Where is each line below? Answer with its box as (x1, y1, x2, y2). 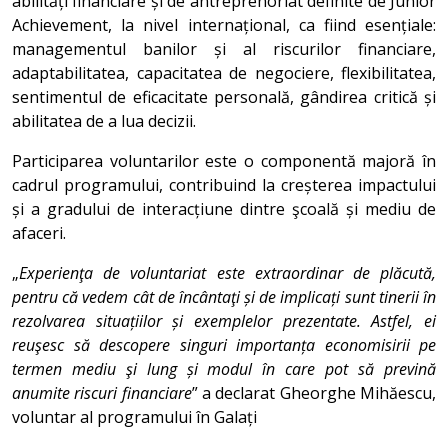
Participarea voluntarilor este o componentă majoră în (12, 150, 436, 172)
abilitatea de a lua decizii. (12, 110, 196, 132)
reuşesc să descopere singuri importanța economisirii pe (12, 334, 436, 356)
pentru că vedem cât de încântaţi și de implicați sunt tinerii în (12, 286, 436, 308)
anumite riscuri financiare (12, 382, 192, 404)
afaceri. (12, 222, 66, 244)
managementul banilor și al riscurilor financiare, (12, 38, 436, 60)
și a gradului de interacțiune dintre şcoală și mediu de (12, 198, 436, 220)
